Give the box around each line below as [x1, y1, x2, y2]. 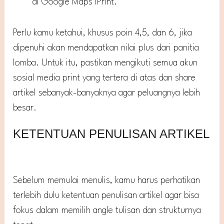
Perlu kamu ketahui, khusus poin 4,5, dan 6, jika [13, 28, 192, 37]
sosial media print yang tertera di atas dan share [13, 73, 196, 82]
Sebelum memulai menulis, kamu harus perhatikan [13, 175, 200, 185]
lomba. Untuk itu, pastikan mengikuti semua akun [13, 58, 198, 67]
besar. [13, 103, 37, 112]
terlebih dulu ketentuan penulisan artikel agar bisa [13, 190, 199, 200]
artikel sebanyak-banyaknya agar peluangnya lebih [13, 88, 200, 97]
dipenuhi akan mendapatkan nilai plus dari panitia [13, 43, 199, 52]
